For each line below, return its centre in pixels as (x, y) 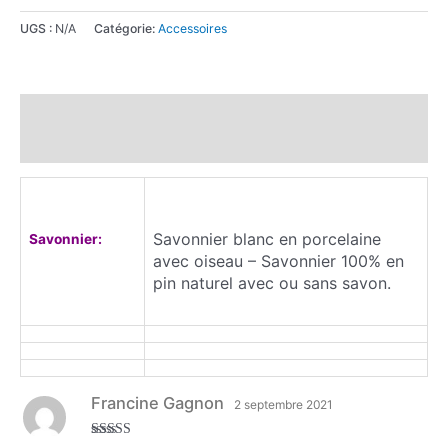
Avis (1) (45, 145)
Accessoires (192, 28)
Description (59, 110)
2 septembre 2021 (283, 405)
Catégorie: (126, 28)
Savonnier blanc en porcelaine (267, 238)
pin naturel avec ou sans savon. (272, 282)
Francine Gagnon (159, 403)
